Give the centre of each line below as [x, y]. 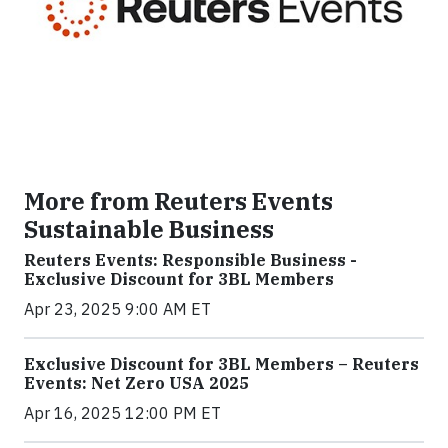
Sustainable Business [149, 228]
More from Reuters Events [178, 200]
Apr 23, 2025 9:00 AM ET [117, 308]
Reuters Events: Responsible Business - [190, 259]
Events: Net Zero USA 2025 [136, 382]
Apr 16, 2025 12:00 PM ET [122, 412]
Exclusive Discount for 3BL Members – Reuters [221, 363]
